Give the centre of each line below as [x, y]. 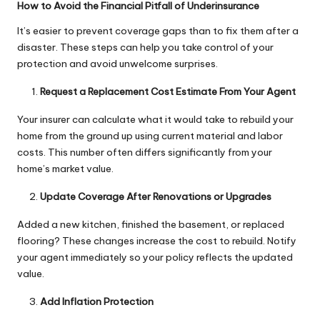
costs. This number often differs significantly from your [145, 152]
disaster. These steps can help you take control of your [145, 47]
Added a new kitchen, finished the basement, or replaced [151, 225]
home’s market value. [65, 169]
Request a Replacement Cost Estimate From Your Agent [168, 92]
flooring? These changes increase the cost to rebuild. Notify [157, 241]
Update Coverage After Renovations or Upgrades [156, 197]
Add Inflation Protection [97, 302]
